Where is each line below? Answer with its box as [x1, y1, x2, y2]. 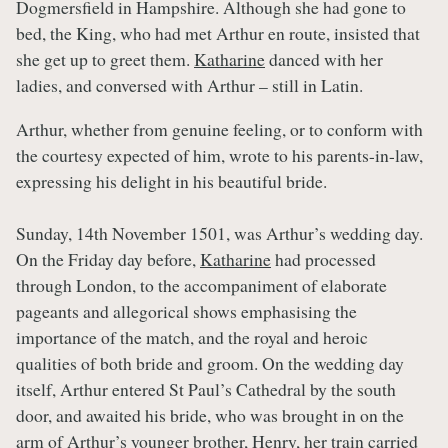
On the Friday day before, [16, 246, 200, 271]
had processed [271, 246, 376, 271]
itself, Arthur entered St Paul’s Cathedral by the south [16, 376, 396, 401]
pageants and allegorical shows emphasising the [16, 298, 357, 323]
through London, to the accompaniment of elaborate [16, 272, 387, 297]
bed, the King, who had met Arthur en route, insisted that [16, 21, 420, 46]
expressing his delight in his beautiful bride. [16, 168, 327, 193]
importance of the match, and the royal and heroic [16, 324, 368, 349]
